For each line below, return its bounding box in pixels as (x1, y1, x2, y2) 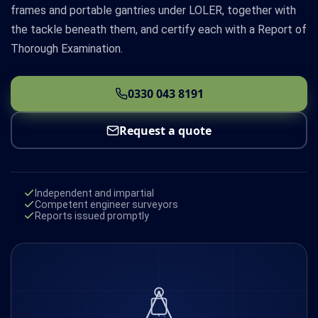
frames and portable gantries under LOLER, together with (11, 3, 296, 17)
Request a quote (119, 122, 212, 138)
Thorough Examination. (11, 41, 123, 55)
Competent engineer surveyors (35, 199, 179, 211)
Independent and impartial (35, 187, 155, 199)
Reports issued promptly (35, 210, 150, 222)
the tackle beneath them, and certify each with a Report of (11, 22, 307, 36)
